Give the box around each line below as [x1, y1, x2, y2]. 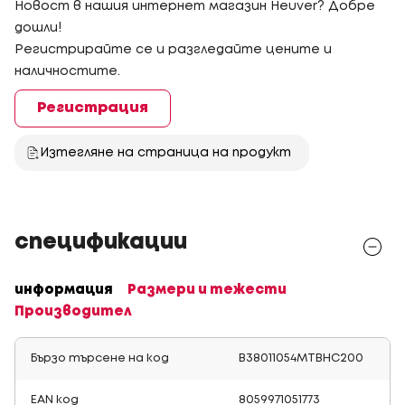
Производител [14, 305, 132, 318]
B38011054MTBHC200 [239, 353, 363, 363]
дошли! [14, 22, 61, 33]
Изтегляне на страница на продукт [40, 146, 291, 158]
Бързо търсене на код [31, 353, 169, 363]
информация [14, 283, 113, 297]
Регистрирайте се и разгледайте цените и [14, 43, 332, 55]
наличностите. [14, 65, 120, 77]
